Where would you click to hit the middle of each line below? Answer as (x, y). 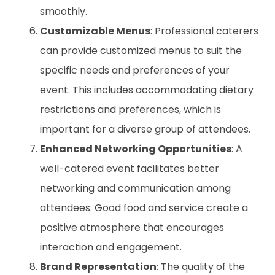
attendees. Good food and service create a (144, 208)
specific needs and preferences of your (135, 71)
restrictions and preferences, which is (130, 110)
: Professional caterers (204, 31)
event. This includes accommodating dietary (147, 90)
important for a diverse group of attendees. (145, 130)
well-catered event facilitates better (130, 169)
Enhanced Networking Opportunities (136, 149)
